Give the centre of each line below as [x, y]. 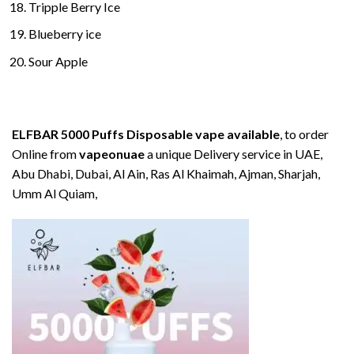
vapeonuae [112, 153]
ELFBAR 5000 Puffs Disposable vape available [146, 134]
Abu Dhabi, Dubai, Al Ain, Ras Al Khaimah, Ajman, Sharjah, [166, 173]
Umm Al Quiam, [55, 193]
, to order [304, 134]
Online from [45, 153]
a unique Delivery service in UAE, [233, 153]
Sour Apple [58, 62]
